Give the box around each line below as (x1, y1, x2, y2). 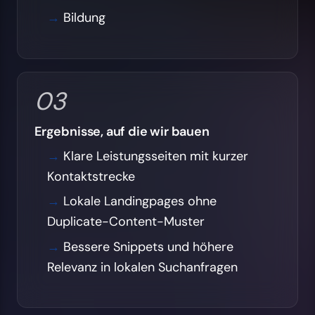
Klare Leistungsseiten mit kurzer (63, 148, 248, 165)
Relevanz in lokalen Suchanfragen (46, 258, 238, 276)
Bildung (63, 8, 105, 26)
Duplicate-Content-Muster (46, 213, 205, 231)
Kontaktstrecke (46, 168, 135, 185)
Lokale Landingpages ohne (63, 193, 217, 210)
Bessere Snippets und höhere (63, 238, 233, 255)
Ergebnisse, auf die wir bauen (34, 122, 210, 140)
